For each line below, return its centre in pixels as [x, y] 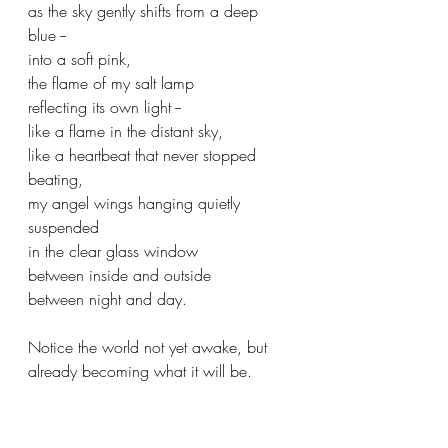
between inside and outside [119, 275]
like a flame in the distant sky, [125, 131]
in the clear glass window [113, 251]
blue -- [47, 35]
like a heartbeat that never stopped [144, 155]
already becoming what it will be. [140, 371]
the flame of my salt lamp [113, 83]
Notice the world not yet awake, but [150, 347]
